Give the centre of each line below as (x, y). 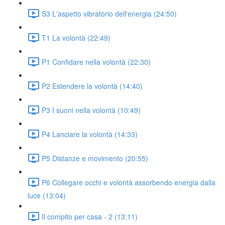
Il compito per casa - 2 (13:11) (90, 216)
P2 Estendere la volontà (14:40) (92, 86)
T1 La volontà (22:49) (76, 37)
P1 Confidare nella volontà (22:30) (96, 62)
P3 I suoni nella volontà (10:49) (91, 110)
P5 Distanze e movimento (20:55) (95, 158)
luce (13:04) (47, 195)
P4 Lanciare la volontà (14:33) (90, 134)
